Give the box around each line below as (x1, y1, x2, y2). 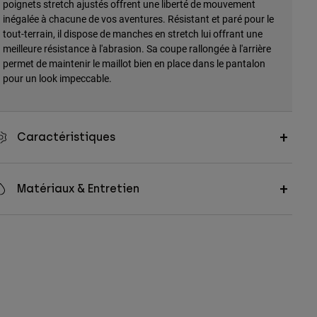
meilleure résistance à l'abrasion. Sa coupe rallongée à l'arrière (2, 42, 271, 56)
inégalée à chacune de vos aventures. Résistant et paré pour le (2, 12, 274, 26)
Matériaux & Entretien (16, 182, 139, 196)
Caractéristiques (16, 130, 115, 144)
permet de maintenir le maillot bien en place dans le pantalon (2, 57, 265, 71)
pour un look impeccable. (2, 71, 112, 86)
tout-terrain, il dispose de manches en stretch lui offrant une (2, 27, 263, 41)
